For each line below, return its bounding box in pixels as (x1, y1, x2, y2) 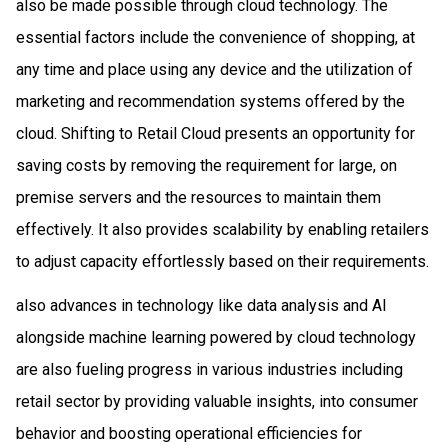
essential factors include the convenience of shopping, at (16, 27, 415, 47)
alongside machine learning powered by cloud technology (16, 327, 416, 347)
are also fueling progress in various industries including (16, 359, 403, 379)
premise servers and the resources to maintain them (16, 187, 381, 207)
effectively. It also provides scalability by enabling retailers (16, 219, 429, 239)
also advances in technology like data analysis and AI (16, 295, 387, 315)
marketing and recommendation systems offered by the (16, 91, 405, 111)
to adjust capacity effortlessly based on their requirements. (16, 251, 429, 271)
